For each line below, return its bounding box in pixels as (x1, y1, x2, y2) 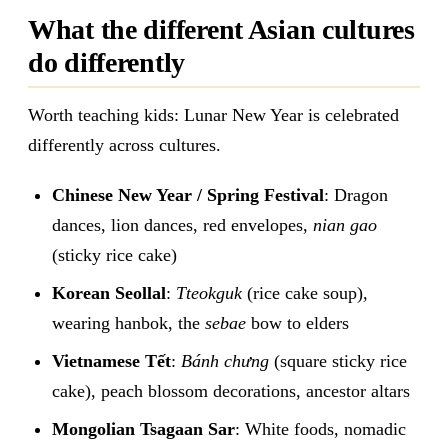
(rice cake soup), (242, 282, 368, 303)
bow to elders (246, 312, 349, 333)
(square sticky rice (269, 350, 407, 371)
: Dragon (324, 184, 388, 205)
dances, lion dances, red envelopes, (52, 214, 313, 235)
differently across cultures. (28, 134, 221, 155)
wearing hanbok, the (52, 312, 205, 333)
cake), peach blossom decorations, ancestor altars (52, 380, 410, 401)
